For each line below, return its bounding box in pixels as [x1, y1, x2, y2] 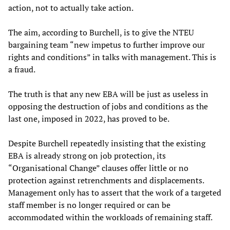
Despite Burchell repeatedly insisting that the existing [8, 137, 205, 149]
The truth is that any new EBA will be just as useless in [8, 88, 208, 100]
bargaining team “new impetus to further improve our [8, 39, 205, 50]
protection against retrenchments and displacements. [8, 174, 204, 186]
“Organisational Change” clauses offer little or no [8, 162, 188, 174]
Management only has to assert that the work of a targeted [8, 186, 221, 198]
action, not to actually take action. [8, 2, 133, 13]
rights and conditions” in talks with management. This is [8, 51, 216, 63]
